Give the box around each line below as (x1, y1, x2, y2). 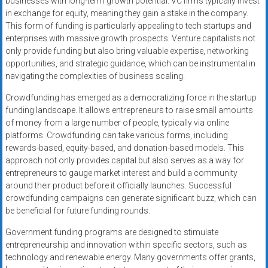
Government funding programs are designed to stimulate (5, 227, 218, 237)
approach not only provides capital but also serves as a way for (5, 156, 244, 166)
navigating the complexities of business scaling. (5, 71, 185, 81)
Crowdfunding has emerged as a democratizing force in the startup (5, 93, 257, 103)
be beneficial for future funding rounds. (5, 206, 150, 216)
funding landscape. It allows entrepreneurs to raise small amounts (5, 105, 253, 115)
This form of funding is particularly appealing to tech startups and (5, 21, 251, 31)
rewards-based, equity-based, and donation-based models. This (5, 143, 244, 153)
